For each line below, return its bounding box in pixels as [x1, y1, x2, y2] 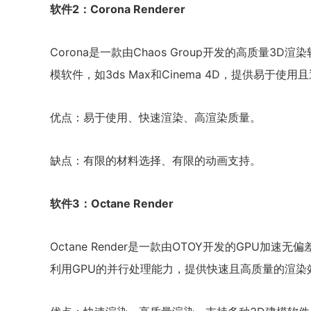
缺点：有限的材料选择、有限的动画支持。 [50, 153, 261, 167]
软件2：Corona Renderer [50, 2, 185, 16]
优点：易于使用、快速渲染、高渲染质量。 [50, 110, 261, 124]
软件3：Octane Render [50, 196, 174, 210]
